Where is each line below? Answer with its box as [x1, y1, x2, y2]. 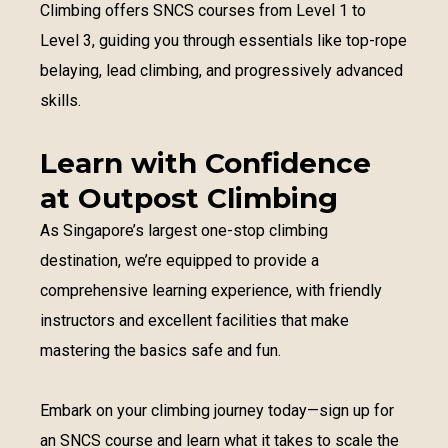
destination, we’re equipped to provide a [40, 251, 319, 270]
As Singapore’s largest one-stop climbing [40, 221, 328, 240]
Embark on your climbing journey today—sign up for [40, 401, 394, 420]
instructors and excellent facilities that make [40, 311, 349, 330]
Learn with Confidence [40, 146, 371, 180]
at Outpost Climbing [40, 181, 338, 215]
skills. [40, 91, 81, 110]
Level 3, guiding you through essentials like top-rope [40, 31, 407, 50]
